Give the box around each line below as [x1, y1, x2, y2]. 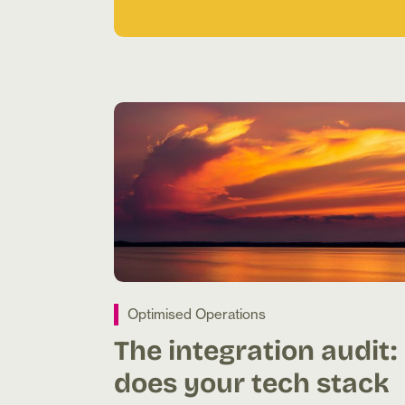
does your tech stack [114, 360, 390, 402]
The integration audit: [114, 327, 397, 370]
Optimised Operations [127, 305, 266, 323]
